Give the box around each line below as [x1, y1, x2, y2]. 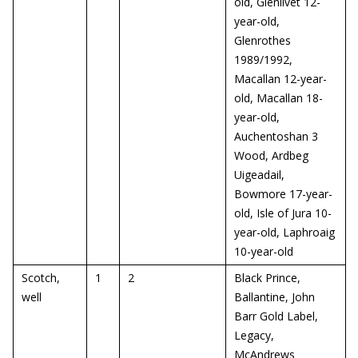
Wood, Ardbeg [234, 148, 308, 163]
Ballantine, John [234, 289, 315, 304]
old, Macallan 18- [234, 90, 323, 105]
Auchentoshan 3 [234, 129, 318, 144]
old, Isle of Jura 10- [234, 205, 332, 221]
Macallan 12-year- [234, 71, 327, 86]
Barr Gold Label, [234, 308, 318, 324]
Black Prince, [234, 270, 300, 285]
